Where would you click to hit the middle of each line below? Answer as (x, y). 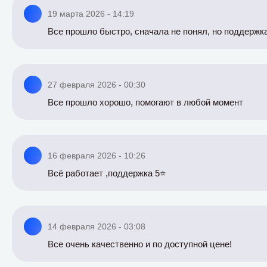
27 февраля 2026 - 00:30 (97, 85)
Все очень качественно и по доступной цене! (140, 244)
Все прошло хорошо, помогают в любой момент (145, 102)
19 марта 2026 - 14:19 (91, 14)
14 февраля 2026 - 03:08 (97, 226)
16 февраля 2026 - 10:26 (97, 156)
